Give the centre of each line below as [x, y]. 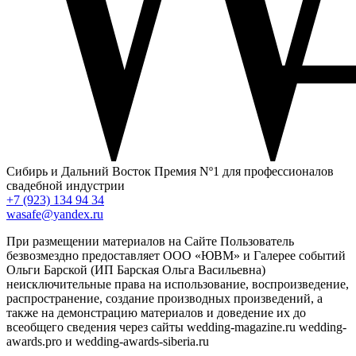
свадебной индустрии [66, 186]
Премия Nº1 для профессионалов [244, 172]
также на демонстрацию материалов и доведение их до [156, 313]
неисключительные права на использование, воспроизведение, [178, 284]
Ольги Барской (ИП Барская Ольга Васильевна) [136, 270]
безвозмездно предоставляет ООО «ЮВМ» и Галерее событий [176, 256]
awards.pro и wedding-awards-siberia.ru [108, 342]
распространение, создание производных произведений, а [164, 299]
